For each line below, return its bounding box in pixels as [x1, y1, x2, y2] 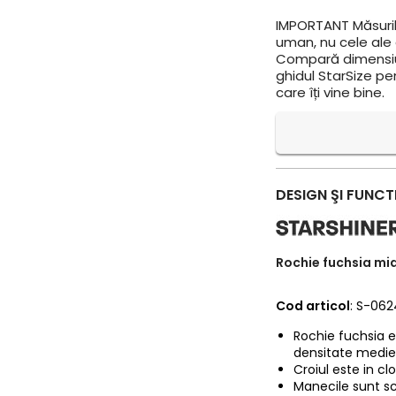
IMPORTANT [276, 16, 350, 34]
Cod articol [276, 297, 351, 315]
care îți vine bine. [276, 83, 385, 102]
